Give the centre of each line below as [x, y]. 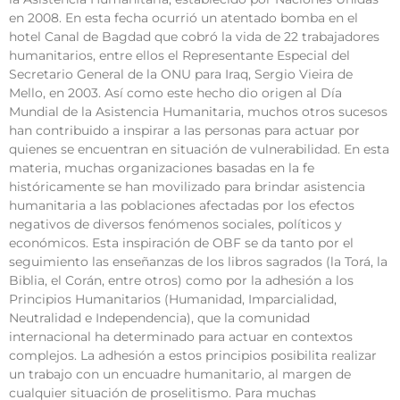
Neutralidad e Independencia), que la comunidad [159, 318]
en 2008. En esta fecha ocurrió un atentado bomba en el [183, 18]
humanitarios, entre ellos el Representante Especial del [179, 56]
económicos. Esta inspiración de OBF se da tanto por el [181, 243]
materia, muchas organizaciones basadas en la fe [162, 168]
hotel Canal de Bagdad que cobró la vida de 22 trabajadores [194, 37]
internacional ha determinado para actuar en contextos [181, 337]
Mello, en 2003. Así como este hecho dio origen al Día [175, 93]
